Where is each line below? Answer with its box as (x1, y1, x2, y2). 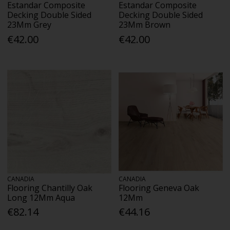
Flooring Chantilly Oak (7, 182, 93, 194)
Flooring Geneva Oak (119, 182, 200, 194)
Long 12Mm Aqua (7, 191, 75, 203)
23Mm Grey (7, 19, 52, 31)
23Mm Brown (119, 19, 171, 31)
